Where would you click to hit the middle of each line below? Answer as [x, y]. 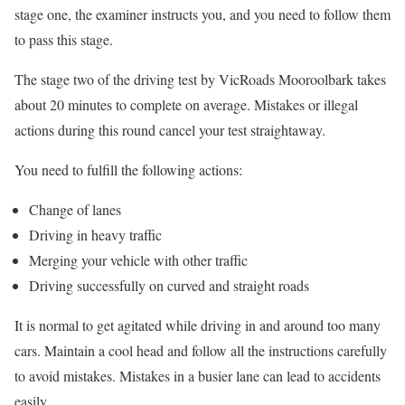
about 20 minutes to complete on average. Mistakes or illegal [186, 104]
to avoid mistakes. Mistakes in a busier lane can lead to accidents [198, 376]
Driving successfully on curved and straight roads [169, 285]
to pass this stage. [64, 39]
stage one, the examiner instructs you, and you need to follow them [202, 14]
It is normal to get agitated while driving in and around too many [198, 325]
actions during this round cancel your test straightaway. [170, 130]
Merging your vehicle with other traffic [138, 260]
